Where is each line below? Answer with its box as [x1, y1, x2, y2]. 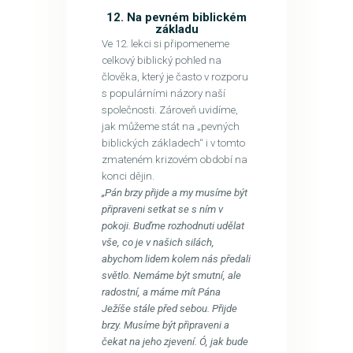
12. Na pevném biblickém [106, 9, 247, 24]
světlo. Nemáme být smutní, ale [101, 269, 241, 281]
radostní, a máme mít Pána [101, 285, 221, 298]
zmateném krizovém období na [101, 153, 247, 165]
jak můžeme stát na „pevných [101, 120, 240, 132]
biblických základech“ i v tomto [101, 136, 245, 149]
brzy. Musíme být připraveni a [101, 318, 229, 331]
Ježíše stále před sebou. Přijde [101, 302, 237, 314]
